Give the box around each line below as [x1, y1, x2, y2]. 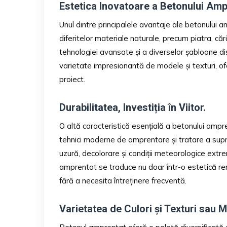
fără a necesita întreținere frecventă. [59, 175, 186, 185]
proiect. [59, 74, 85, 84]
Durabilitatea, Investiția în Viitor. [59, 101, 208, 113]
